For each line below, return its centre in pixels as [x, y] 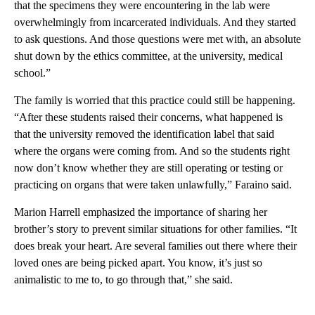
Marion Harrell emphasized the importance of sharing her [141, 212]
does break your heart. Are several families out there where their [155, 246]
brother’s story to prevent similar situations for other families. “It [155, 229]
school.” [32, 73]
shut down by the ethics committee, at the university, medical [148, 56]
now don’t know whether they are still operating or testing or [148, 168]
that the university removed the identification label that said [144, 134]
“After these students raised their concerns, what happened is [148, 117]
